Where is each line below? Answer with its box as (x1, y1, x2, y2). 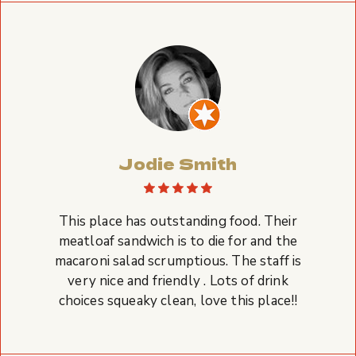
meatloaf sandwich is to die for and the (58, 232, 298, 250)
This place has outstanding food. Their (59, 212, 297, 230)
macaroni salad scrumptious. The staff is (54, 252, 302, 270)
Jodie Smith (118, 152, 238, 175)
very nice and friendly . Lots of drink (68, 272, 288, 290)
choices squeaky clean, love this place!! (58, 292, 298, 310)
